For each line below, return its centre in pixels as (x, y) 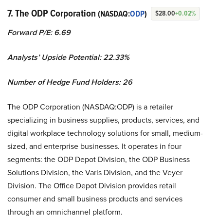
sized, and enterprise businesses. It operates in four (94, 146)
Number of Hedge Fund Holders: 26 (70, 82)
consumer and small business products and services (95, 199)
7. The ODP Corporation (53, 13)
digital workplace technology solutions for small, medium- (105, 133)
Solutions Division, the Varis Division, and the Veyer (95, 173)
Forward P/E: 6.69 (39, 33)
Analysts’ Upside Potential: (55, 57)
